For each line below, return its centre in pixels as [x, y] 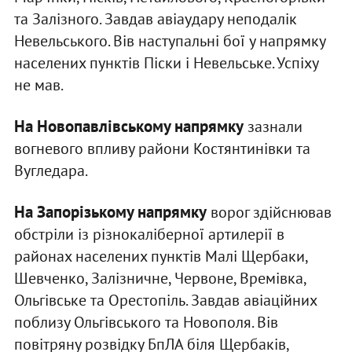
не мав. [38, 85]
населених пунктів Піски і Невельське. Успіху [166, 63]
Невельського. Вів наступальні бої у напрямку [169, 41]
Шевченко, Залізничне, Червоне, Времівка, [159, 279]
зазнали [273, 127]
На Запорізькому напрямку [110, 212]
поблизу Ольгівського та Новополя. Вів [146, 323]
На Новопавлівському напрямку [128, 126]
